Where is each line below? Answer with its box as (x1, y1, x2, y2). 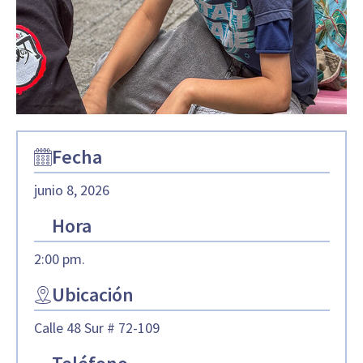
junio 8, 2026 (33, 180, 109, 199)
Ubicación (51, 281, 134, 307)
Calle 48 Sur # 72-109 (33, 318, 160, 337)
